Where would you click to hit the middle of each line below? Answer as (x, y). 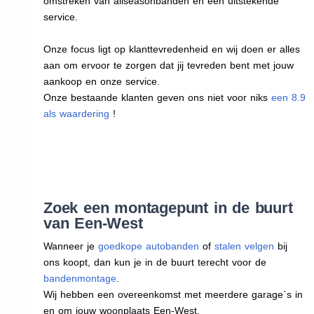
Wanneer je (70, 246)
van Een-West (93, 223)
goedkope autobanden (148, 246)
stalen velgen (244, 246)
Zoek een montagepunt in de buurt (168, 207)
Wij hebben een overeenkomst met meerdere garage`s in (173, 294)
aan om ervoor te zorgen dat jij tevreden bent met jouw (168, 65)
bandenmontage (80, 278)
